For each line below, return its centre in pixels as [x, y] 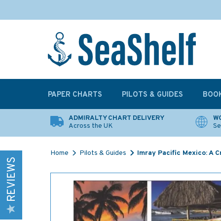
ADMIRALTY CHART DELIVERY [116, 118]
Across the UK [91, 126]
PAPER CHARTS [75, 95]
